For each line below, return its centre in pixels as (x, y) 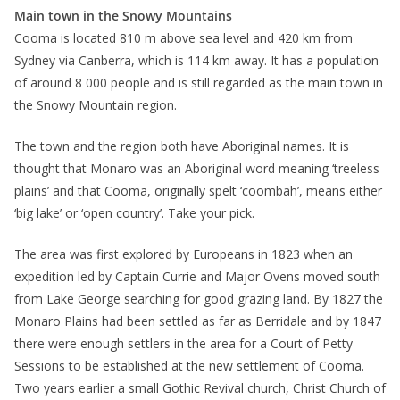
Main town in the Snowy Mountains (123, 16)
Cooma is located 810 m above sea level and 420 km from (183, 38)
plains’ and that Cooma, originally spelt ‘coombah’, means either (198, 191)
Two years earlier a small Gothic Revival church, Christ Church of (200, 388)
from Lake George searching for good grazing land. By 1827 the (199, 299)
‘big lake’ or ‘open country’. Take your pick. (134, 213)
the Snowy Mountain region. (96, 105)
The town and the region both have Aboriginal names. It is (182, 146)
